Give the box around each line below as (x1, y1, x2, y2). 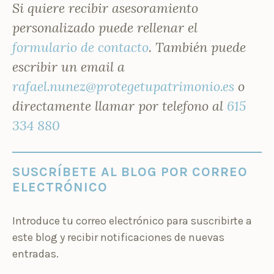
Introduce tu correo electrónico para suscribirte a (12, 213, 252, 228)
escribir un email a (12, 57, 125, 75)
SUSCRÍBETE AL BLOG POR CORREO (12, 163, 248, 179)
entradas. (12, 246, 59, 261)
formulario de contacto (12, 38, 149, 56)
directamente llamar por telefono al (12, 97, 227, 114)
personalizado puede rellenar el (12, 18, 198, 36)
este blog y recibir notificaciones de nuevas (12, 230, 224, 244)
